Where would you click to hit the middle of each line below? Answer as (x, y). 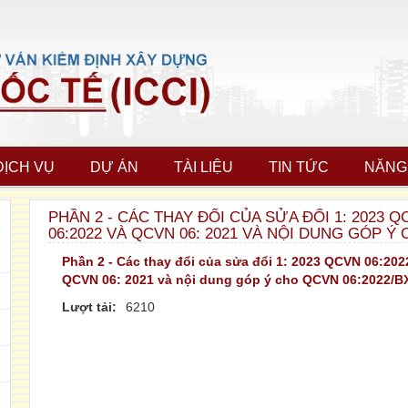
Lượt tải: (89, 307)
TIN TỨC (299, 167)
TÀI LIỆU (204, 167)
